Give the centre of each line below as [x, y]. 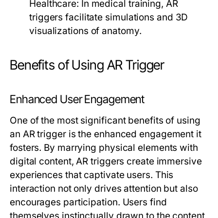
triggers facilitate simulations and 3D [109, 18]
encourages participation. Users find [88, 202]
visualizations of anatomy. [85, 31]
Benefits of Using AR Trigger [87, 65]
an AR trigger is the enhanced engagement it [106, 134]
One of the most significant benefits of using [105, 121]
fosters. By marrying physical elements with [104, 148]
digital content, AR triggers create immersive [106, 162]
